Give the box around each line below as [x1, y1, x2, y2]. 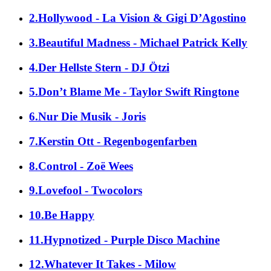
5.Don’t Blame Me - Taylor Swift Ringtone [29, 85, 239, 99]
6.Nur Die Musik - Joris [29, 110, 146, 123]
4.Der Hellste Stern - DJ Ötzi [29, 60, 169, 74]
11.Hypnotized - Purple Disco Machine [29, 233, 220, 246]
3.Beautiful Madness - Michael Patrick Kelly [29, 36, 247, 49]
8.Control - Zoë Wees [29, 159, 133, 172]
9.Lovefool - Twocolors [29, 184, 142, 197]
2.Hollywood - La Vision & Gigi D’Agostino [29, 11, 246, 25]
